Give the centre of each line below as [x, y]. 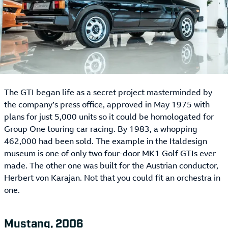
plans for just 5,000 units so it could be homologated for [109, 117]
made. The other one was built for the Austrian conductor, [111, 166]
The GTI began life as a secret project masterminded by [108, 92]
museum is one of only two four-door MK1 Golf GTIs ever [110, 153]
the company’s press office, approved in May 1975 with [107, 105]
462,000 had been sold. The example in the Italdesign [106, 141]
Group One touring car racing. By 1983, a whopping [101, 129]
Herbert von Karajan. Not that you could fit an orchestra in [112, 178]
